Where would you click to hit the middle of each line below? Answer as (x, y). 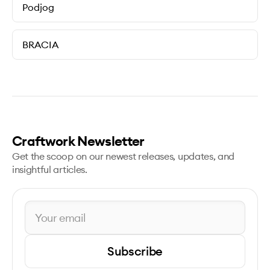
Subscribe (135, 251)
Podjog (38, 7)
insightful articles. (50, 169)
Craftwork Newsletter (78, 141)
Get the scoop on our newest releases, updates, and (123, 156)
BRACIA (40, 45)
